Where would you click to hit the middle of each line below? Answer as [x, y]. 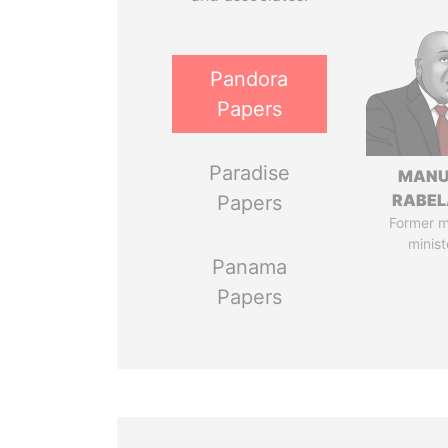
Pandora [249, 79]
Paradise [249, 173]
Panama [249, 267]
